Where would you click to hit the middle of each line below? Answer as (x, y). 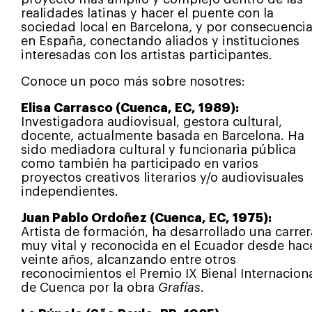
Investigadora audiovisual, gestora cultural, (151, 122)
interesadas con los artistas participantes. (146, 55)
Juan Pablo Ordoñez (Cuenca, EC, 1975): (146, 218)
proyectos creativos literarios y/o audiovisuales (162, 177)
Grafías (179, 287)
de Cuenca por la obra (89, 287)
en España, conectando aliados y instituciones (160, 41)
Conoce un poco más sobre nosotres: (133, 81)
